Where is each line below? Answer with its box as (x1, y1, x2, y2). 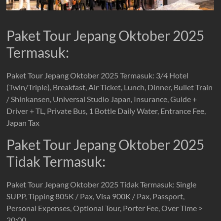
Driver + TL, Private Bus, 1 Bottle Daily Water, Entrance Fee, (6, 106, 206, 115)
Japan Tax (6, 118, 40, 127)
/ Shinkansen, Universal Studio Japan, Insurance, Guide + (6, 94, 197, 104)
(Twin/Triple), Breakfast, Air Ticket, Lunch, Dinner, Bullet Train (6, 82, 213, 92)
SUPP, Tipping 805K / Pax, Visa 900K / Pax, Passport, (6, 191, 185, 201)
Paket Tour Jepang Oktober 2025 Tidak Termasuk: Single (6, 180, 197, 189)
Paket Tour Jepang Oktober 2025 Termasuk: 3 (6, 71, 161, 80)
